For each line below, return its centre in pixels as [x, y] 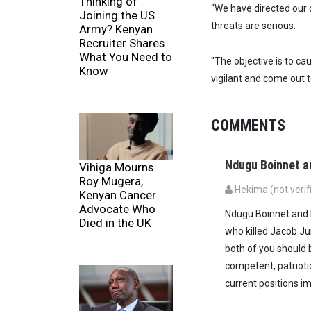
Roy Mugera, [111, 181]
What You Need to [126, 57]
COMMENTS [248, 125]
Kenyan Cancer [118, 195]
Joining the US [117, 16]
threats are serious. [253, 26]
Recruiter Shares [122, 43]
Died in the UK [115, 222]
